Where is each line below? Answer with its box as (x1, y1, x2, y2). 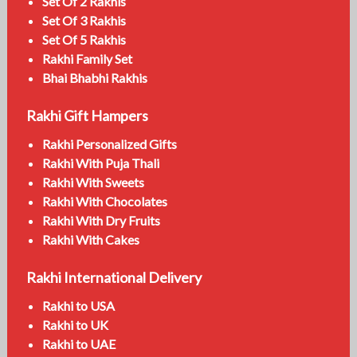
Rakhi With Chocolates (41, 193, 167, 209)
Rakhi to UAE (41, 335, 116, 351)
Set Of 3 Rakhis (41, 12, 126, 28)
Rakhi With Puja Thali (41, 155, 159, 171)
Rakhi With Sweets (41, 174, 144, 190)
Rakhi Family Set (41, 50, 132, 66)
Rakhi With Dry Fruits (41, 212, 160, 228)
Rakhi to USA (41, 297, 115, 313)
